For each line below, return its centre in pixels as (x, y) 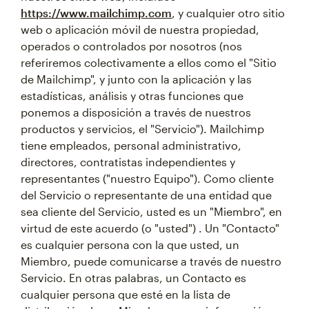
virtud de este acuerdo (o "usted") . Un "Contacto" (150, 228)
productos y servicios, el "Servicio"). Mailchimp (142, 129)
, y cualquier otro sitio (228, 13)
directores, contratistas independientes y (128, 162)
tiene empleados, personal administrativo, (131, 145)
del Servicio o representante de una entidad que (146, 195)
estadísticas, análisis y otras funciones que (132, 96)
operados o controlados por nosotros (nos (131, 46)
